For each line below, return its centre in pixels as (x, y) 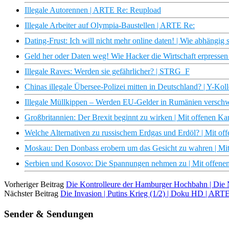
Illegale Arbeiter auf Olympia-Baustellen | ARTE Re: (110, 26)
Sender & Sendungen (49, 214)
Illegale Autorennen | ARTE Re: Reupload (93, 10)
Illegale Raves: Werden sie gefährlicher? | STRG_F (107, 72)
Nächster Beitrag (31, 194)
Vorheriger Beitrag (34, 185)
